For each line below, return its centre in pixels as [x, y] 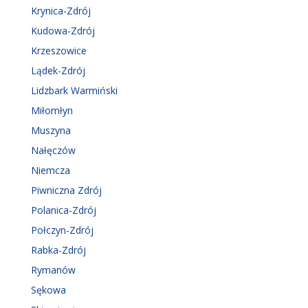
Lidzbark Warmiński [74, 90]
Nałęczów [53, 150]
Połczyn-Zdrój [62, 230]
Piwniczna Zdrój [66, 190]
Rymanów [53, 269]
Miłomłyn [52, 110]
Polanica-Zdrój [64, 210]
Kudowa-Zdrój [63, 30]
